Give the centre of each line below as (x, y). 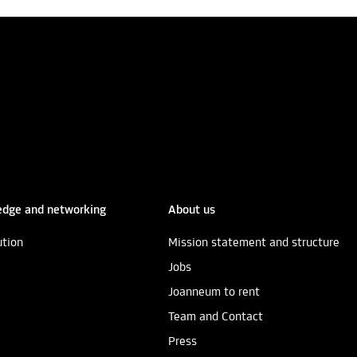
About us (192, 211)
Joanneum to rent (214, 293)
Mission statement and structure (254, 243)
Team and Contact (216, 318)
